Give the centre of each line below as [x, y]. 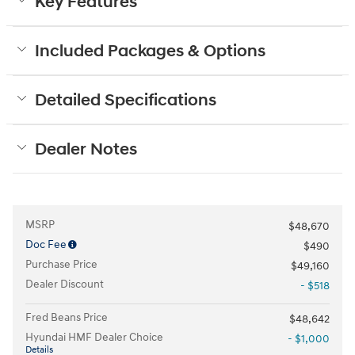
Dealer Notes [86, 149]
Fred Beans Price [67, 317]
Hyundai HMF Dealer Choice [94, 337]
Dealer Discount [65, 284]
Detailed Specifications [126, 100]
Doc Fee [46, 244]
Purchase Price [61, 264]
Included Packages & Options [150, 51]
